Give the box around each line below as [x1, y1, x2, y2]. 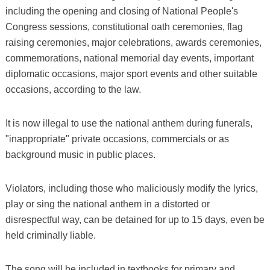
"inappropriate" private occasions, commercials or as [5, 133, 229, 144]
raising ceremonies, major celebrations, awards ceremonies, [5, 37, 262, 48]
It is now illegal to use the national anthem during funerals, [5, 118, 253, 128]
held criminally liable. [5, 230, 96, 240]
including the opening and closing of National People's [5, 5, 238, 16]
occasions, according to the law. [5, 84, 141, 95]
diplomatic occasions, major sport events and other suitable [5, 68, 257, 79]
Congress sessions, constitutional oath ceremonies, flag [5, 21, 243, 32]
